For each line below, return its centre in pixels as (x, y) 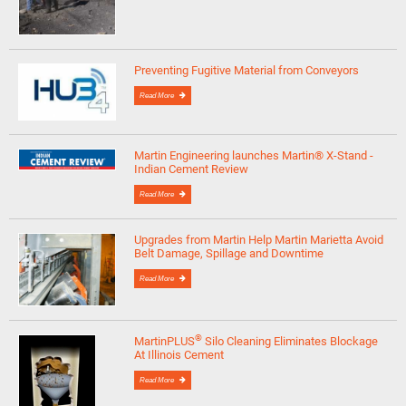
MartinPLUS (165, 342)
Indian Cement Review (192, 169)
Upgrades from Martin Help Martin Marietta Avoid (259, 239)
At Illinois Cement (179, 355)
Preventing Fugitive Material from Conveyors (247, 71)
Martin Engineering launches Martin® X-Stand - (254, 155)
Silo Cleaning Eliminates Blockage (290, 342)
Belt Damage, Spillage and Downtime (229, 253)
